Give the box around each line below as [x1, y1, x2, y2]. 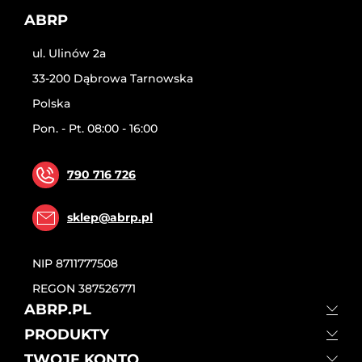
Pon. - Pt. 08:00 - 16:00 [32, 121, 158, 136]
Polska [32, 96, 70, 111]
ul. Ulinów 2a [32, 46, 106, 61]
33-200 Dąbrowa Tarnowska [32, 71, 193, 86]
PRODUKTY [24, 326, 109, 343]
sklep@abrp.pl [67, 210, 153, 225]
